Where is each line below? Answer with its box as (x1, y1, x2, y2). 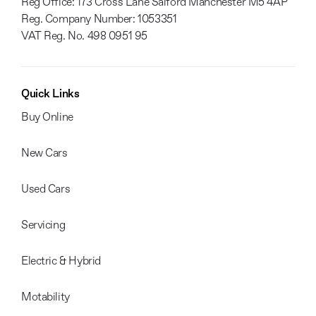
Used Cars (21, 183, 71, 195)
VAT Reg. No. (21, 30, 85, 42)
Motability (21, 291, 70, 303)
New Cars (21, 147, 68, 159)
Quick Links (21, 88, 80, 100)
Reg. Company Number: (21, 13, 135, 25)
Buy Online (21, 111, 73, 123)
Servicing (21, 219, 66, 231)
